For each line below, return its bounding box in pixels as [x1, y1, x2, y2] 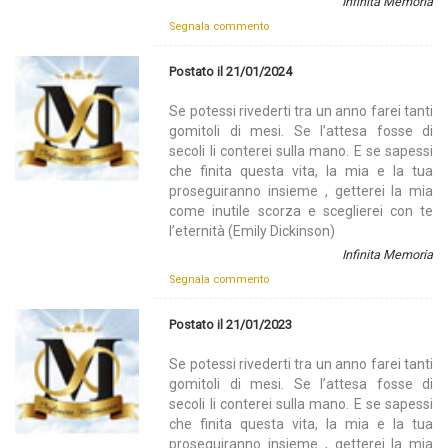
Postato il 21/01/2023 [169, 317, 293, 333]
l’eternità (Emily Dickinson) [169, 223, 336, 240]
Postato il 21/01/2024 [169, 64, 293, 80]
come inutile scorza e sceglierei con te [169, 203, 433, 220]
